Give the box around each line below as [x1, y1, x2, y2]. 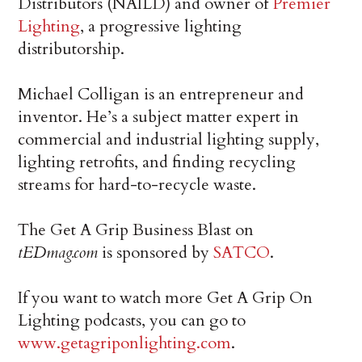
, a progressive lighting [80, 15, 242, 38]
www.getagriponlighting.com [18, 332, 232, 355]
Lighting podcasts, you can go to [18, 309, 246, 332]
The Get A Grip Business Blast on [18, 219, 255, 242]
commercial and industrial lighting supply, [18, 128, 320, 151]
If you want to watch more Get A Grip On [18, 287, 314, 309]
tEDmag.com [18, 242, 99, 264]
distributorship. [18, 38, 125, 61]
